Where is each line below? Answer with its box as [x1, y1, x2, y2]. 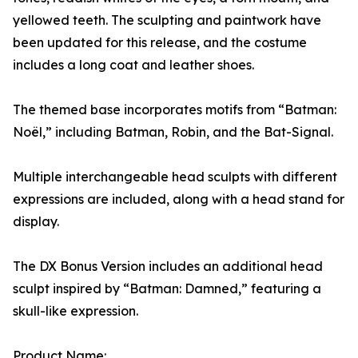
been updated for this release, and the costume [13, 34, 307, 51]
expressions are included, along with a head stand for [13, 191, 344, 208]
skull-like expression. [13, 303, 138, 320]
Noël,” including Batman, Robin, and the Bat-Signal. [13, 124, 333, 141]
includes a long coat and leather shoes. [13, 57, 254, 74]
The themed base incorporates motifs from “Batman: [13, 101, 336, 118]
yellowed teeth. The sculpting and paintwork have [13, 12, 321, 29]
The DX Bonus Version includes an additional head [13, 258, 323, 275]
